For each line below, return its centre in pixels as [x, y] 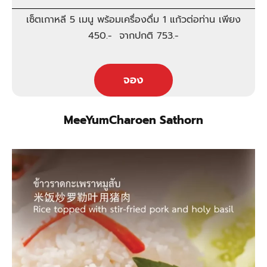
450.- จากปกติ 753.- [133, 35]
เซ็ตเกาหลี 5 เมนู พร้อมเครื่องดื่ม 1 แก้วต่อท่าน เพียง [133, 19]
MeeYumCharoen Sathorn [133, 120]
